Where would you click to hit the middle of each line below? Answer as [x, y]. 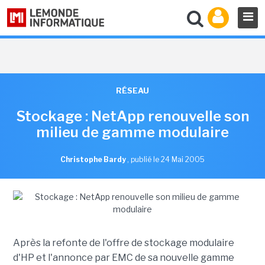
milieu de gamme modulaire [132, 132]
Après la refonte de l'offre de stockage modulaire [123, 243]
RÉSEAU [132, 91]
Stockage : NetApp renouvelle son [132, 116]
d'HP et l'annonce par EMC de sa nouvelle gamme [123, 258]
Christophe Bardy [94, 159]
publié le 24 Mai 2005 [168, 159]
